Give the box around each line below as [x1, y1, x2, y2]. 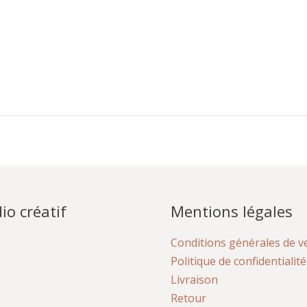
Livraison [171, 271, 218, 287]
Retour [171, 290, 206, 306]
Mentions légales [171, 201, 293, 222]
